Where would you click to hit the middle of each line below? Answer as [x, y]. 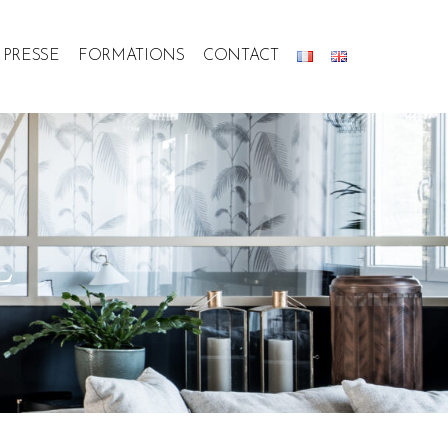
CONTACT [240, 56]
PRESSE [31, 56]
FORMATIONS [131, 56]
